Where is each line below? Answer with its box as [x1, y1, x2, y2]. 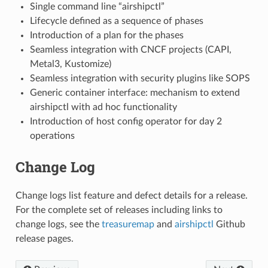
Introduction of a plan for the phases [29, 30, 184, 40]
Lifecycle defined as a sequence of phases [29, 16, 203, 26]
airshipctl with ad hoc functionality [29, 102, 177, 112]
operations [29, 130, 75, 141]
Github [213, 219, 245, 229]
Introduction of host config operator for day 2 [29, 116, 222, 126]
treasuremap [101, 219, 154, 229]
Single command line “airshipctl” [29, 1, 165, 11]
